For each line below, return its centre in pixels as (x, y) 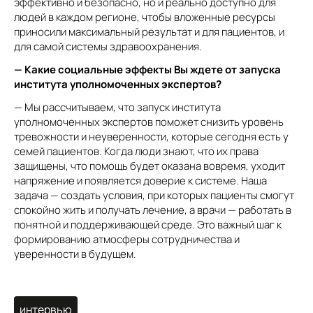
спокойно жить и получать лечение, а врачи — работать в (153, 210)
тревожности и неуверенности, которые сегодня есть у (151, 137)
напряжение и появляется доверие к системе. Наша (140, 181)
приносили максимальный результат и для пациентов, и (149, 32)
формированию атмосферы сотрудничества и (127, 239)
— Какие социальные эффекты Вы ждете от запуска (147, 70)
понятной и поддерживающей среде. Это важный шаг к (148, 225)
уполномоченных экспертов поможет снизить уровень (149, 122)
